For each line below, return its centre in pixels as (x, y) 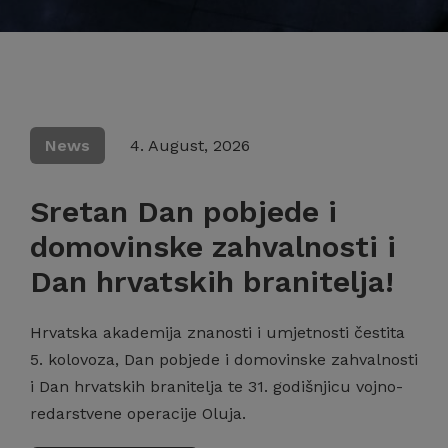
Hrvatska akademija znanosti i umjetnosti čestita (217, 332)
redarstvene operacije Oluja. (138, 413)
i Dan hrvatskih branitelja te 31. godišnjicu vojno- (216, 386)
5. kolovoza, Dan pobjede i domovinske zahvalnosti (224, 359)
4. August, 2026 (190, 145)
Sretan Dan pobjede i (183, 211)
